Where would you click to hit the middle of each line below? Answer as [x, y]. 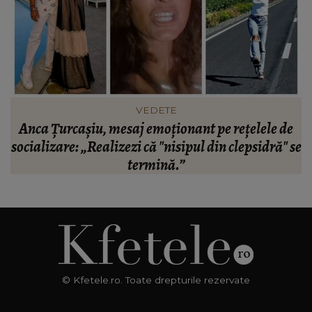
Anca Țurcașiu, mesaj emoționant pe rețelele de [156, 129]
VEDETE [156, 110]
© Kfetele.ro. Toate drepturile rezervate [156, 280]
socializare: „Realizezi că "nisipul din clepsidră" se [156, 147]
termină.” [156, 165]
